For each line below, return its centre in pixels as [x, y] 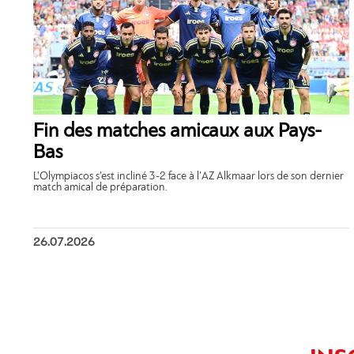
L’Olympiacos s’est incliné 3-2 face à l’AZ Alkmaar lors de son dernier [188, 176]
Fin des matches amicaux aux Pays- [177, 131]
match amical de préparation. [100, 187]
